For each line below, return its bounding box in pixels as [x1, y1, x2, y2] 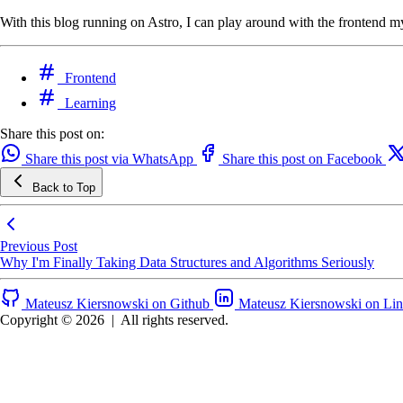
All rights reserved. [121, 311, 228, 327]
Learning [65, 94, 116, 111]
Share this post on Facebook [222, 150, 382, 166]
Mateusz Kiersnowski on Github [25, 295, 210, 311]
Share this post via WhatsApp [25, 150, 193, 166]
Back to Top [32, 180, 95, 194]
